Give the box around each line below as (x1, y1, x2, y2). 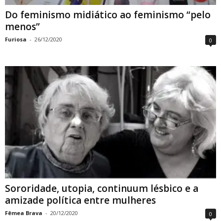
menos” (5, 20, 40, 33)
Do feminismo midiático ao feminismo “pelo (5, 8, 211, 21)
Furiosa (5, 35, 27, 43)
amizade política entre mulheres (5, 193, 156, 207)
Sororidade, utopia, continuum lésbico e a (5, 182, 198, 195)
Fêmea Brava (5, 209, 42, 217)
